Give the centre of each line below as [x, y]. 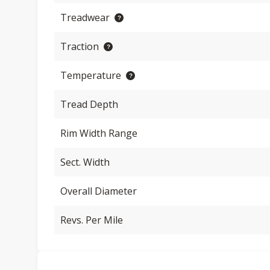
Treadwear [85, 17]
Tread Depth [89, 104]
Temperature [91, 75]
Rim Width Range [99, 133]
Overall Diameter [99, 191]
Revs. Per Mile [92, 220]
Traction [80, 46]
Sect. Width [85, 162]
